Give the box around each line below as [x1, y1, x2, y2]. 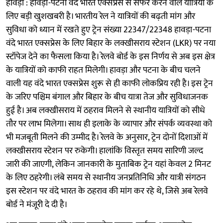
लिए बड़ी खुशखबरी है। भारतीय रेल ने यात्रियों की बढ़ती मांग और [6, 8, 195, 24]
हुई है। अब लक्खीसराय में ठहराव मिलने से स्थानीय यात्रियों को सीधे [6, 103, 205, 118]
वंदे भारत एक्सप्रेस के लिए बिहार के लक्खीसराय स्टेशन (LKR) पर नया [6, 35, 216, 51]
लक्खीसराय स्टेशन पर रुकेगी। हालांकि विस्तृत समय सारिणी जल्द [6, 143, 203, 158]
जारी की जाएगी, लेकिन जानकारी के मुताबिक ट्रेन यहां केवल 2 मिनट [6, 156, 211, 172]
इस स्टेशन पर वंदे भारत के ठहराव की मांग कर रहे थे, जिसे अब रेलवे [6, 183, 208, 199]
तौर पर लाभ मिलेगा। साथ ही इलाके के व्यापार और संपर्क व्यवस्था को [6, 116, 212, 131]
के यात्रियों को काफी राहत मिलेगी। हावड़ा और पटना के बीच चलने [6, 62, 201, 78]
